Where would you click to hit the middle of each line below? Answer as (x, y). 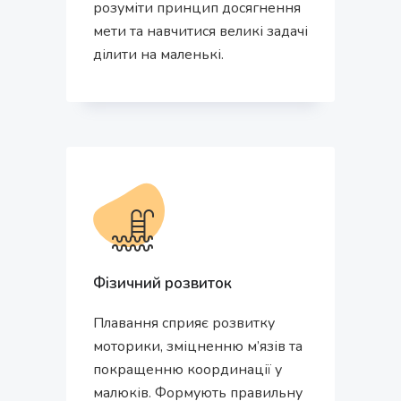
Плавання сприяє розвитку (184, 323)
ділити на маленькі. (158, 54)
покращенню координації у (188, 369)
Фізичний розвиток (162, 283)
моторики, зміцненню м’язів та (198, 346)
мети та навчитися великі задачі (200, 31)
